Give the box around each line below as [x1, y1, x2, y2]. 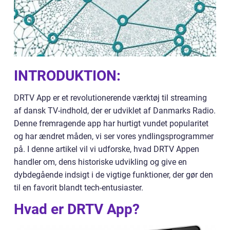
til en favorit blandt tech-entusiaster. [14, 183, 143, 193]
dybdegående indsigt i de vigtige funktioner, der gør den [14, 170, 213, 180]
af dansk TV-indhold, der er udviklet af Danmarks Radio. [14, 106, 216, 116]
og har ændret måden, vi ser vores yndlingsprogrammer [14, 131, 214, 141]
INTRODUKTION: [14, 67, 121, 84]
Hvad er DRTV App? [14, 201, 140, 218]
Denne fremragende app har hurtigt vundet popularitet [14, 119, 208, 128]
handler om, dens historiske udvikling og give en [14, 157, 187, 167]
